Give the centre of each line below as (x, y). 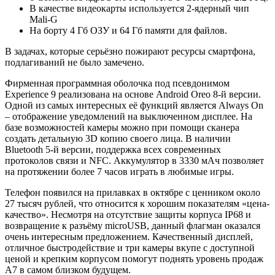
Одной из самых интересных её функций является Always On (134, 106)
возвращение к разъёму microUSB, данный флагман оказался (133, 226)
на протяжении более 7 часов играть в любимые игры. (119, 172)
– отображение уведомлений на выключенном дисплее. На (129, 117)
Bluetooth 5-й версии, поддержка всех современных (113, 150)
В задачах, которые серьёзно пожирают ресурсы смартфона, (130, 52)
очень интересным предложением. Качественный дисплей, (129, 237)
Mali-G (44, 20)
